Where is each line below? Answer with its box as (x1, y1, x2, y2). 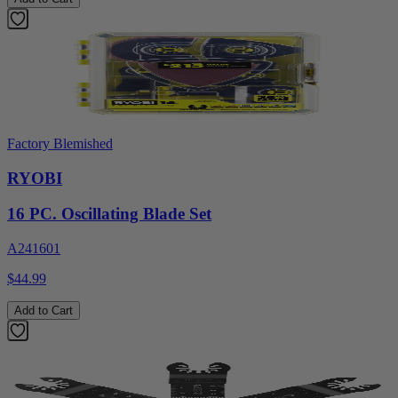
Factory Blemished (7, 135, 113, 151)
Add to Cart (14, 304, 73, 318)
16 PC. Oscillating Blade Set (7, 204, 211, 224)
